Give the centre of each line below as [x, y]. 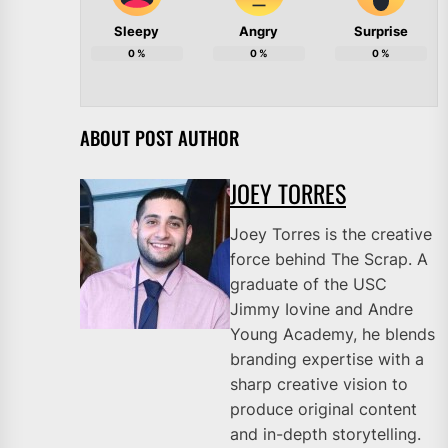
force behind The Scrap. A [329, 259]
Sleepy [137, 31]
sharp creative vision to [319, 384]
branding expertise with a [327, 359]
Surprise [380, 31]
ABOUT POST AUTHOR [160, 138]
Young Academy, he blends [332, 334]
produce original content [323, 409]
